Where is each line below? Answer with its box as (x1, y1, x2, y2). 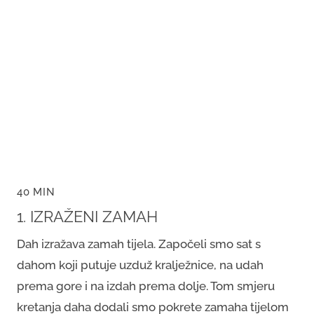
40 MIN (17, 185, 55, 198)
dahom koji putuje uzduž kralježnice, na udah (17, 257, 264, 272)
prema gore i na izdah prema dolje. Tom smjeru (17, 278, 275, 293)
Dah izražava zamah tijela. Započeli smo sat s (17, 236, 261, 251)
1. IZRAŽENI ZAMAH (17, 207, 158, 226)
